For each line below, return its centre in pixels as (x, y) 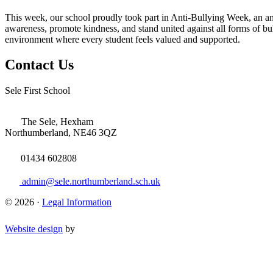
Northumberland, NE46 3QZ (61, 133)
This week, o (30, 17)
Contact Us (39, 65)
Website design (34, 229)
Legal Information (77, 202)
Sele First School (37, 91)
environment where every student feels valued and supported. (122, 39)
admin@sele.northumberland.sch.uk (91, 182)
